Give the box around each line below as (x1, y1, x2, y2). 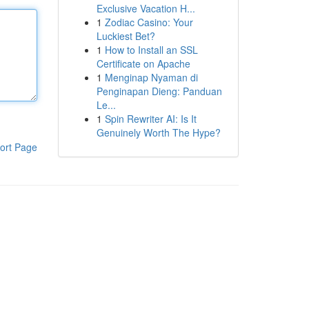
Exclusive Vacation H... (96, 1, 195, 15)
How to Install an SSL (104, 43, 198, 57)
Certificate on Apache (96, 57, 190, 70)
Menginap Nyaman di (104, 70, 198, 84)
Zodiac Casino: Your (104, 15, 193, 29)
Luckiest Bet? (96, 29, 155, 43)
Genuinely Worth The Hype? (96, 126, 221, 139)
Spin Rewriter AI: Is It (104, 112, 197, 126)
